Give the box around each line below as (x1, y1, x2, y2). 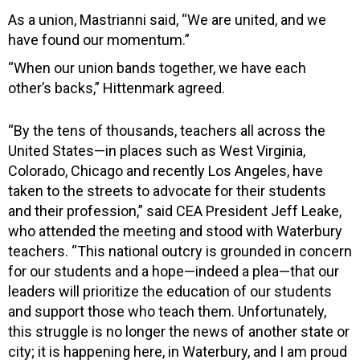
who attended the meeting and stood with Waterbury (8, 222, 342, 239)
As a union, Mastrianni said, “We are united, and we (8, 10, 326, 28)
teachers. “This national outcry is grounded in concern (8, 242, 352, 260)
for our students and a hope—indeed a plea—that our (8, 262, 339, 280)
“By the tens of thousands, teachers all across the (8, 121, 325, 139)
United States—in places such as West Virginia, (8, 141, 305, 159)
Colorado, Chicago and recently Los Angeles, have (8, 162, 323, 179)
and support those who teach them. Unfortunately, (8, 302, 326, 320)
